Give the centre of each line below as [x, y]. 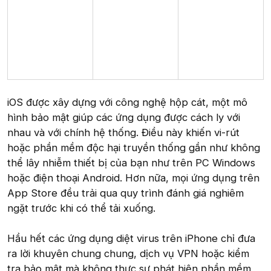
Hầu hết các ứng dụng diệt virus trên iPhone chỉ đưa [131, 239]
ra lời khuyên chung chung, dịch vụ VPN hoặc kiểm [128, 254]
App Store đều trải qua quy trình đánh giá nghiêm [126, 193]
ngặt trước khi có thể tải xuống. [81, 208]
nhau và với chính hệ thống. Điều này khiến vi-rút [123, 133]
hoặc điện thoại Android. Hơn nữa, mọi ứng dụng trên [133, 178]
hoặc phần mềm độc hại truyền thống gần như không [134, 148]
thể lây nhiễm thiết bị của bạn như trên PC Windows [131, 163]
